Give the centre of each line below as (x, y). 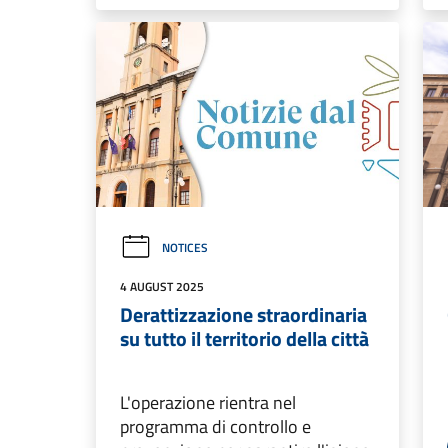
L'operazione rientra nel (208, 403)
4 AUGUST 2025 (162, 287)
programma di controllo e (215, 427)
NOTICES (185, 248)
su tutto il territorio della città (244, 339)
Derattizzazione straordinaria (243, 315)
